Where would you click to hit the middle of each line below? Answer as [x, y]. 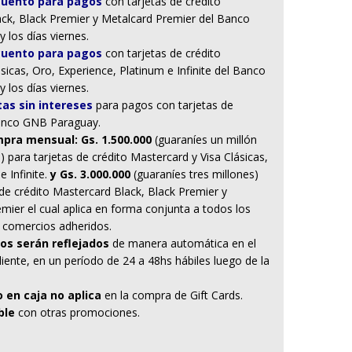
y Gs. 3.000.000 [92, 174]
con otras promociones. [77, 312]
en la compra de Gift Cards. [173, 295]
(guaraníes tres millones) [196, 174]
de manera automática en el [182, 243]
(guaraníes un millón [204, 139]
